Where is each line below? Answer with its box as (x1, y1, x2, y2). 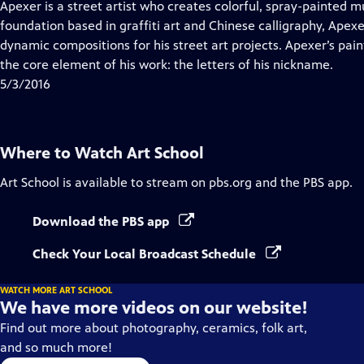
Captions (94, 37, 145, 52)
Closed (94, 17, 133, 32)
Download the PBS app (32, 214, 172, 229)
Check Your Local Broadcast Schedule (32, 246, 259, 262)
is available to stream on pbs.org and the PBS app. (59, 175, 353, 190)
